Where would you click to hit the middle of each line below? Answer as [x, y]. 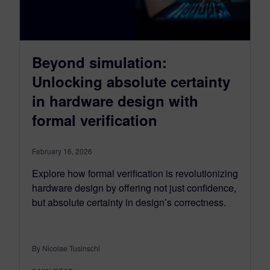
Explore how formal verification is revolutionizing [135, 173]
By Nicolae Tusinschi [66, 248]
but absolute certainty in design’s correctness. [129, 202]
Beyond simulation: [99, 62]
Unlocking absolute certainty [131, 81]
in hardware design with [115, 100]
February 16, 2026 [62, 151]
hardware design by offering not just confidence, [134, 187]
